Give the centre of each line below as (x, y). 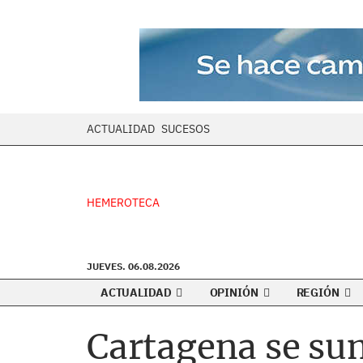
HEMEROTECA (123, 203)
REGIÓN (319, 293)
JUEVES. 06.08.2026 (133, 266)
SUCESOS (186, 129)
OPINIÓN (235, 293)
